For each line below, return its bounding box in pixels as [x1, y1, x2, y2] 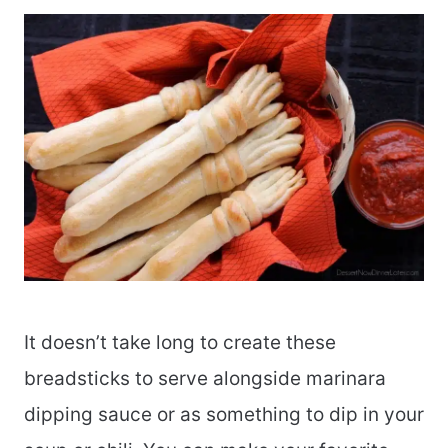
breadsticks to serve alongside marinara [24, 367, 386, 391]
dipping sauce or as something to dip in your [24, 403, 424, 427]
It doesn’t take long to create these [24, 331, 336, 355]
